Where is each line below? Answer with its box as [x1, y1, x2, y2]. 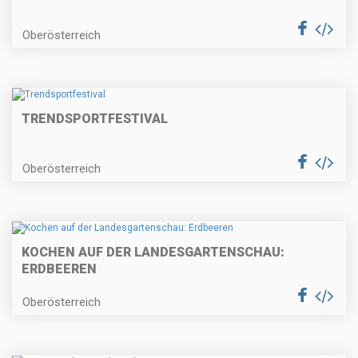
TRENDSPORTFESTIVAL [22, 111, 168, 127]
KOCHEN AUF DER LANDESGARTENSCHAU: [22, 245, 284, 261]
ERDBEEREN [22, 261, 97, 277]
